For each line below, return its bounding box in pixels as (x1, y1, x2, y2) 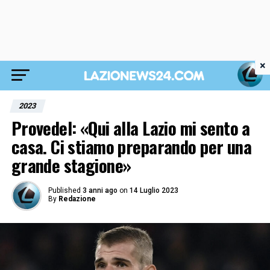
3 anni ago (82, 186, 118, 195)
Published (48, 186, 81, 195)
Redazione (58, 195, 96, 203)
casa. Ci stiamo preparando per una (11, 134, 252, 159)
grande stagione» (11, 152, 131, 178)
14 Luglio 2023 (129, 186, 178, 195)
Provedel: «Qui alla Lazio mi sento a (11, 115, 250, 140)
